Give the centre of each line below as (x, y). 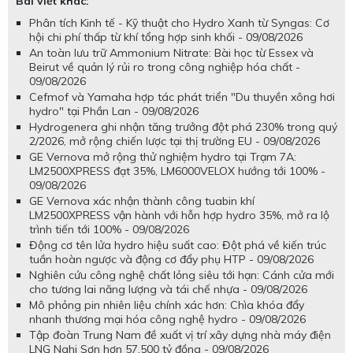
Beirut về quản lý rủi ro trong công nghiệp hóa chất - (165, 67)
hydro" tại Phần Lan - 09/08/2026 (114, 111)
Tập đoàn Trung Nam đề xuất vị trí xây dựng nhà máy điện (180, 335)
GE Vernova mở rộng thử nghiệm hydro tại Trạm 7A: (163, 157)
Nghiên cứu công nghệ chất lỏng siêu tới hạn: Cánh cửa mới (182, 275)
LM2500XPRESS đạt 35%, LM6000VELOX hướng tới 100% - (177, 171)
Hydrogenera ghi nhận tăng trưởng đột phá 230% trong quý (183, 127)
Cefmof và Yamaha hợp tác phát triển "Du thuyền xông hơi (182, 97)
